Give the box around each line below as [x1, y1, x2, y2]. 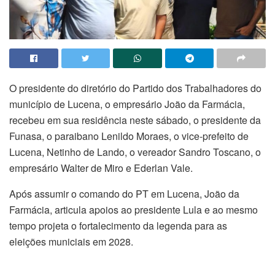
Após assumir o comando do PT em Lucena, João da [9, 186, 239, 201]
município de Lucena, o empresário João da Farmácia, [9, 96, 245, 111]
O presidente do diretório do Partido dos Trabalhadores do [9, 80, 261, 95]
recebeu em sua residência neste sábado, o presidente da [9, 112, 261, 127]
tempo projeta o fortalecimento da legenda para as [9, 218, 227, 233]
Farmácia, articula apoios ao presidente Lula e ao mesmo [9, 202, 258, 217]
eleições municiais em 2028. [9, 234, 133, 249]
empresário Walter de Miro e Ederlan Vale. [9, 160, 193, 175]
